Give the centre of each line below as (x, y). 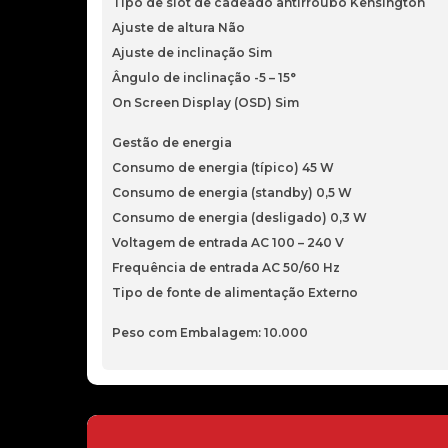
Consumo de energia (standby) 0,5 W (232, 192)
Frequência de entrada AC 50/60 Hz (226, 267)
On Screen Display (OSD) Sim (205, 102)
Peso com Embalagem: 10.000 (210, 332)
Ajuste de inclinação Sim (192, 52)
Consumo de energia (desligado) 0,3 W (239, 217)
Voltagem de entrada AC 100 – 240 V (228, 242)
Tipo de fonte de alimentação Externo (235, 292)
